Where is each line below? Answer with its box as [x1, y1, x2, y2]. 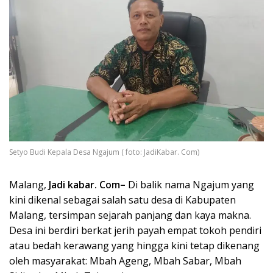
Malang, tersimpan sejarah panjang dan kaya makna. [9, 208, 251, 222]
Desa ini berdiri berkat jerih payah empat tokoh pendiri [9, 224, 261, 238]
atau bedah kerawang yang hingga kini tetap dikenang [9, 239, 260, 253]
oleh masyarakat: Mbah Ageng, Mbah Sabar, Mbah [9, 254, 241, 268]
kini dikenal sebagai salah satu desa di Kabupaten [9, 193, 236, 207]
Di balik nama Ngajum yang [126, 178, 254, 192]
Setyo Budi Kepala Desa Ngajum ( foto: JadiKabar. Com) [9, 147, 199, 158]
